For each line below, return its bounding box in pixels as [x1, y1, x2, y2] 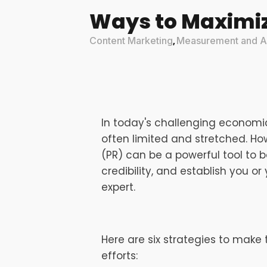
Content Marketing [89, 35, 173, 46]
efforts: [101, 249, 138, 263]
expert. [101, 180, 139, 194]
